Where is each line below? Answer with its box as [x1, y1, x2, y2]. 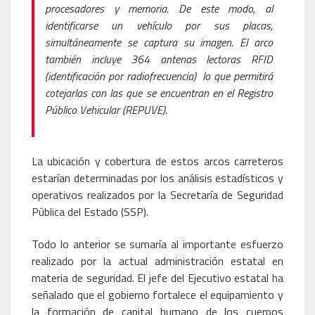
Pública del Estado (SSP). [32, 203, 148, 220]
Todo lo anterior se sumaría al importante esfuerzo [32, 236, 283, 252]
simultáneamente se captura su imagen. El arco [45, 34, 273, 51]
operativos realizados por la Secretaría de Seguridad [32, 186, 283, 203]
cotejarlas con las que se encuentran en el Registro [45, 84, 273, 101]
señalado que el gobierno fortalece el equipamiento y [32, 286, 283, 303]
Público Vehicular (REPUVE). [45, 101, 167, 118]
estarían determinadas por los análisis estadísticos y [32, 169, 283, 186]
